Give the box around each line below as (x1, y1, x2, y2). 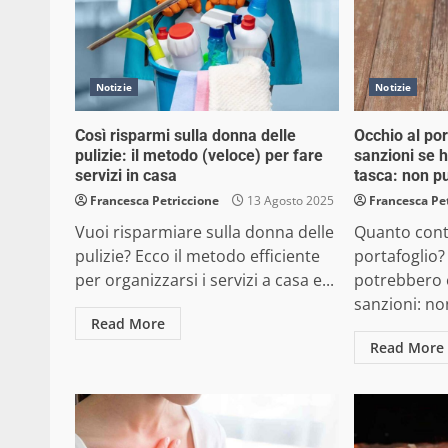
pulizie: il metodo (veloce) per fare (75, 146, 323, 165)
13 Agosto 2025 (244, 192, 334, 209)
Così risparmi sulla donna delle (75, 126, 296, 145)
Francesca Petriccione (90, 192, 219, 209)
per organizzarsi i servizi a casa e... (75, 269, 334, 291)
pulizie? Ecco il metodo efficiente (75, 245, 320, 267)
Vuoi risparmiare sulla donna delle (75, 221, 334, 243)
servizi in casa (75, 166, 177, 185)
